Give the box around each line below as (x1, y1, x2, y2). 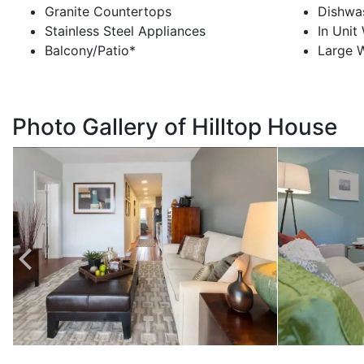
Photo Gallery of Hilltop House (12, 113, 337, 141)
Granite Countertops (45, 3, 171, 20)
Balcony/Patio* (45, 42, 136, 59)
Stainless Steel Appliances (45, 23, 206, 40)
